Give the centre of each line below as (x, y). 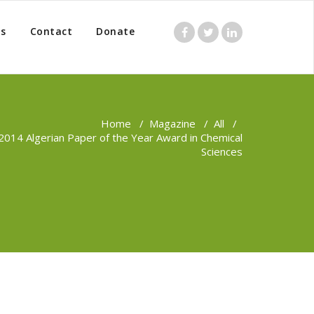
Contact (51, 31)
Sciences (222, 151)
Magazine (172, 123)
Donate (115, 31)
